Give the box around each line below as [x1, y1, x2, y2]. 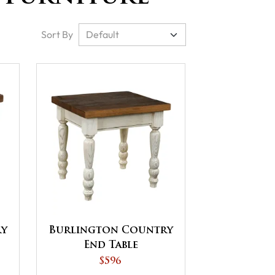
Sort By [41, 28, 73, 41]
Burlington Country [48, 225, 174, 236]
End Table [83, 240, 139, 250]
